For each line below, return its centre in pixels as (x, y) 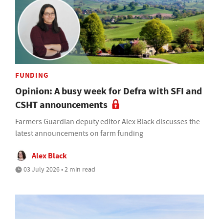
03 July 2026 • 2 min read (59, 169)
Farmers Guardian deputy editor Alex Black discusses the (108, 121)
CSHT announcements (61, 105)
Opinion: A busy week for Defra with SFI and (109, 91)
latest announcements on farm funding (79, 133)
